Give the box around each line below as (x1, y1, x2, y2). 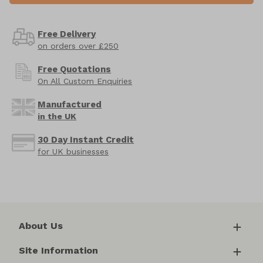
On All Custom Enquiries (38, 76, 133, 86)
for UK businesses (38, 147, 109, 157)
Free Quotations (38, 64, 112, 75)
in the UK (38, 112, 77, 122)
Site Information (19, 245, 98, 257)
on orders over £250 (38, 41, 119, 51)
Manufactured (38, 99, 102, 110)
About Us (19, 220, 63, 232)
